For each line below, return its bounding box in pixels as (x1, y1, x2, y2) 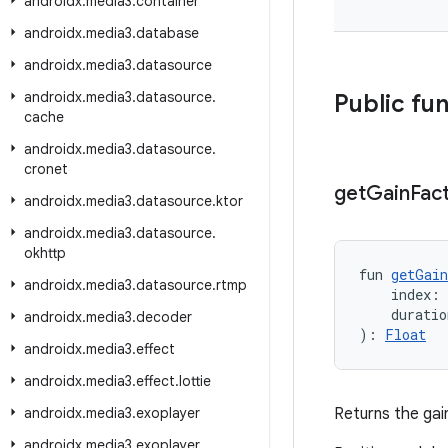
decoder (136, 308, 192, 326)
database (136, 24, 199, 42)
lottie (179, 372, 211, 390)
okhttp (24, 244, 66, 262)
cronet (24, 160, 68, 178)
